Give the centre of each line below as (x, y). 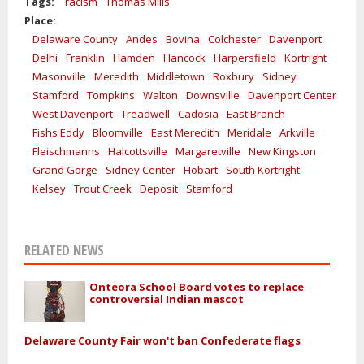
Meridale (249, 132)
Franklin (85, 57)
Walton (160, 95)
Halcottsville (138, 151)
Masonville (59, 76)
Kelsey (49, 188)
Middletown (176, 76)
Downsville (213, 95)
